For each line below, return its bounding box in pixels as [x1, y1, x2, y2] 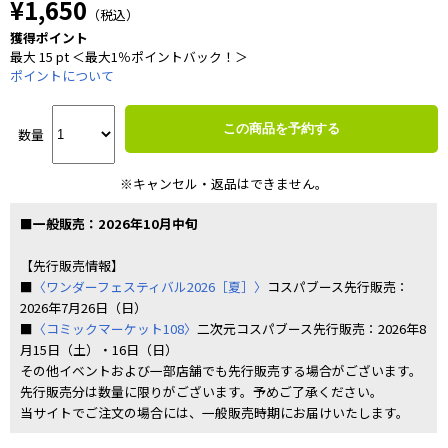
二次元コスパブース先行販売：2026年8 [197, 319, 426, 338]
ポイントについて [10, 66, 114, 85]
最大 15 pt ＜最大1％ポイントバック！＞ [10, 47, 248, 66]
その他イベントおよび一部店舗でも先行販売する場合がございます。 [20, 361, 422, 380]
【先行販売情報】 [20, 256, 124, 275]
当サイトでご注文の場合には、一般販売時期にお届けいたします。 [20, 403, 409, 422]
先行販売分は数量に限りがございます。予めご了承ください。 [20, 382, 383, 401]
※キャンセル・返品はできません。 [120, 174, 328, 193]
